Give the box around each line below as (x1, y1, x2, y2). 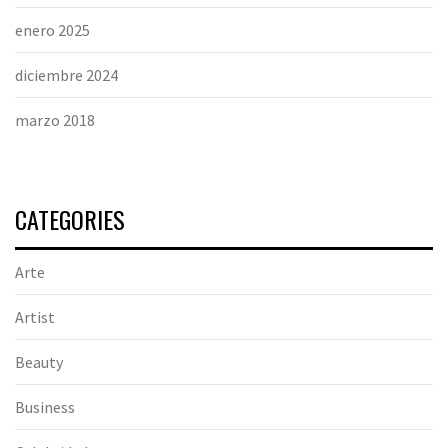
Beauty (15, 351, 63, 372)
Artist (15, 306, 55, 327)
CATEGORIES (15, 200, 125, 237)
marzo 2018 (15, 109, 95, 130)
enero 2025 (15, 19, 90, 40)
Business (15, 396, 75, 417)
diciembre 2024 (15, 64, 118, 85)
